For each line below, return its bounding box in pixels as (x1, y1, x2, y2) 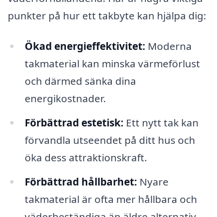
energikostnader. (24, 92, 106, 106)
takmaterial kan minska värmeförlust (24, 57, 200, 71)
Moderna (145, 39, 192, 53)
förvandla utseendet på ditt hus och (24, 133, 195, 147)
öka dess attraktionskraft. (24, 151, 147, 165)
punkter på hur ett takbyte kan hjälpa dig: (8, 8, 206, 22)
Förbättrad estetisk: (24, 116, 124, 130)
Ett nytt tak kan (123, 116, 199, 130)
